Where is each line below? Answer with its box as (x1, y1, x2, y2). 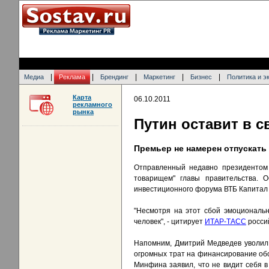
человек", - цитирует (134, 217, 205, 226)
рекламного (73, 101, 112, 108)
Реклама (59, 73, 85, 80)
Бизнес (190, 73, 212, 80)
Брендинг (100, 73, 128, 80)
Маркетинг (144, 73, 175, 80)
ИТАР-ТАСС (205, 217, 246, 226)
